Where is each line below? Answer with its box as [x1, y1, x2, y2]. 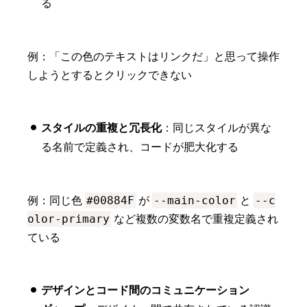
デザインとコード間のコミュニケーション [41, 284, 249, 297]
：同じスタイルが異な [162, 122, 271, 134]
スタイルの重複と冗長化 [41, 122, 162, 134]
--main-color [153, 194, 236, 208]
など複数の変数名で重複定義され [111, 213, 278, 225]
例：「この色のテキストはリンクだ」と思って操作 [27, 51, 280, 63]
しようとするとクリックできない [27, 69, 192, 82]
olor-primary [27, 212, 110, 226]
